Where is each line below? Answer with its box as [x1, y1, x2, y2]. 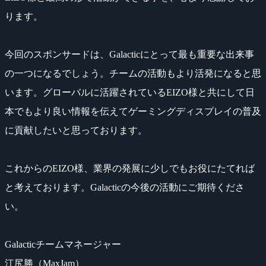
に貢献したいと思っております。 [5, 125, 147, 135]
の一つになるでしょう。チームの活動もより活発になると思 [5, 68, 261, 78]
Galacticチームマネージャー [5, 239, 121, 249]
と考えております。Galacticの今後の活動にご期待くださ [5, 182, 245, 192]
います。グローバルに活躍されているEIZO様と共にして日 [5, 87, 255, 97]
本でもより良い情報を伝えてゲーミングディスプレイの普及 [5, 106, 261, 116]
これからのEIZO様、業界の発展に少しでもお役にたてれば [5, 163, 255, 173]
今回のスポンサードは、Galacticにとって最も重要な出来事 [5, 49, 254, 59]
